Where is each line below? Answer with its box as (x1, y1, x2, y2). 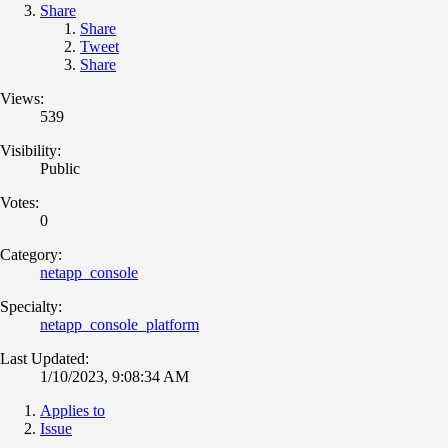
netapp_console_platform (40, 315, 199, 333)
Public (40, 159, 80, 177)
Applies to (40, 401, 105, 419)
